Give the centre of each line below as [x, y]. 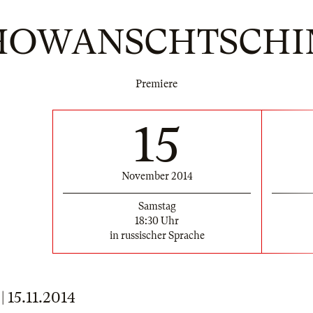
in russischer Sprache [157, 235]
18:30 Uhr [157, 220]
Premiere [156, 84]
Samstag [157, 206]
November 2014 [157, 176]
